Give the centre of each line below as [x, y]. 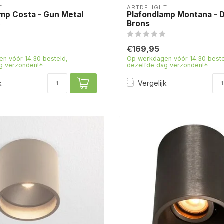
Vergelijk [152, 83]
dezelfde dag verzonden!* [168, 65]
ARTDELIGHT [147, 7]
